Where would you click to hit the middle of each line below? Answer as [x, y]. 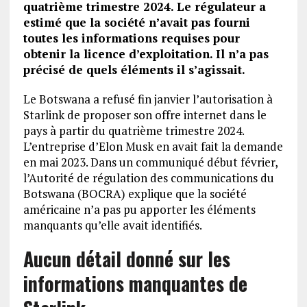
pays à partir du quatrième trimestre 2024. [133, 131]
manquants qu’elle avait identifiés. [112, 225]
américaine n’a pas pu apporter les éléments [139, 209]
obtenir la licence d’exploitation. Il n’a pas [146, 54]
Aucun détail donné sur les [126, 259]
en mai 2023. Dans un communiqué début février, [150, 162]
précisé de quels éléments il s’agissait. [134, 70]
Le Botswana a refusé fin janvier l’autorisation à [148, 99]
